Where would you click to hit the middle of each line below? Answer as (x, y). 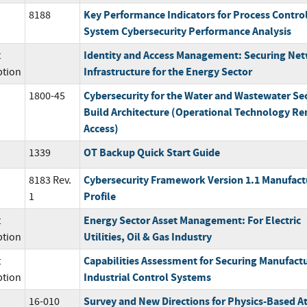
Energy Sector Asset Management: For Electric (192, 220)
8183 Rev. (50, 180)
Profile (99, 196)
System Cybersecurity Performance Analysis (187, 31)
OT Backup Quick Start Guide (151, 152)
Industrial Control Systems (147, 277)
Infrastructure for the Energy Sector (168, 71)
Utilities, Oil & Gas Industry (147, 236)
